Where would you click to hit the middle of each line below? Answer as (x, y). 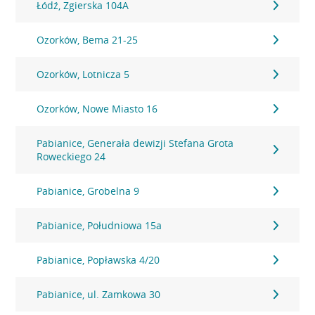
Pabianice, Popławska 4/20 (98, 260)
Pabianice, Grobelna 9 (88, 191)
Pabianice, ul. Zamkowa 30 (99, 294)
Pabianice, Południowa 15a (99, 225)
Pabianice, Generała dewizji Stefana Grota (135, 143)
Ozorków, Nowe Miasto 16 (97, 109)
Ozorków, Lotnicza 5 (83, 74)
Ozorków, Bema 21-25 (88, 40)
